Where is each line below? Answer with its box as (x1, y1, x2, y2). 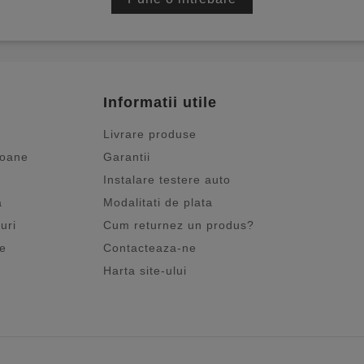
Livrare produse (103, 128, 197, 141)
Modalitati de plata (103, 196, 213, 210)
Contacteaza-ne (103, 241, 197, 255)
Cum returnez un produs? (103, 219, 254, 232)
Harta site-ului (103, 264, 187, 278)
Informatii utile (103, 94, 217, 111)
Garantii (103, 150, 150, 164)
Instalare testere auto (103, 173, 231, 187)
